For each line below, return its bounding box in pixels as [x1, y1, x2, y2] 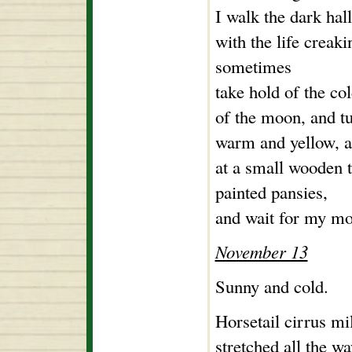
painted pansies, [214, 180, 328, 204]
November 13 [214, 240, 308, 264]
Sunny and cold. [214, 274, 328, 299]
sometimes [214, 54, 291, 79]
